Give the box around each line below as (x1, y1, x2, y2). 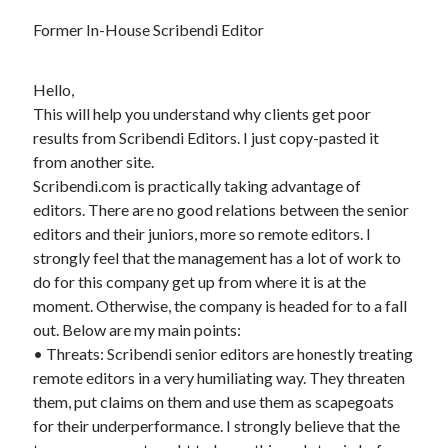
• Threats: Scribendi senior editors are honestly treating (33, 344, 414, 363)
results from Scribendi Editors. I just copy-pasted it (33, 128, 380, 147)
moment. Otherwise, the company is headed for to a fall (33, 296, 408, 315)
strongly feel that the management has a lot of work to (33, 248, 402, 267)
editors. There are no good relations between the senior (33, 200, 410, 219)
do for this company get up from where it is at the (33, 272, 367, 291)
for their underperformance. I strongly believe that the (33, 416, 401, 435)
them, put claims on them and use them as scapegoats (33, 392, 395, 411)
